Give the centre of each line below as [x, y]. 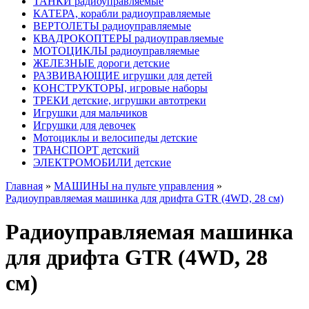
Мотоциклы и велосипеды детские [115, 138]
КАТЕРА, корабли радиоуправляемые [122, 13]
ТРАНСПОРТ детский [86, 150]
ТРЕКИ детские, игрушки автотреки [120, 100]
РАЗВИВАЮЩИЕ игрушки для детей [123, 76]
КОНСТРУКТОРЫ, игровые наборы [120, 88]
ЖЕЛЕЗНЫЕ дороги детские [101, 63]
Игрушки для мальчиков [90, 113]
